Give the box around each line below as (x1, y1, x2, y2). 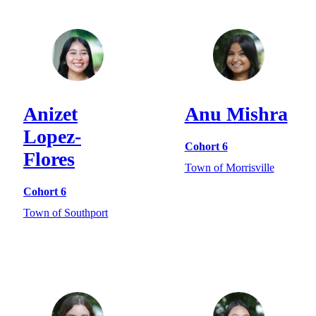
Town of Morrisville (184, 161, 274, 174)
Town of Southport (23, 206, 108, 219)
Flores (23, 147, 75, 170)
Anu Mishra (184, 102, 288, 125)
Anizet (23, 102, 78, 125)
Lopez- (23, 125, 81, 147)
